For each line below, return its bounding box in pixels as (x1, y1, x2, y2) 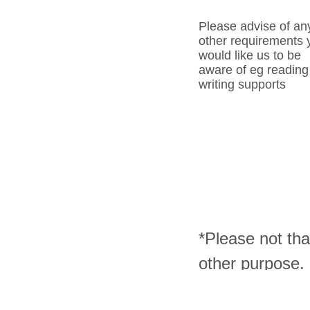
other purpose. (199, 253, 304, 273)
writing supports (199, 77, 286, 91)
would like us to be (199, 48, 301, 62)
